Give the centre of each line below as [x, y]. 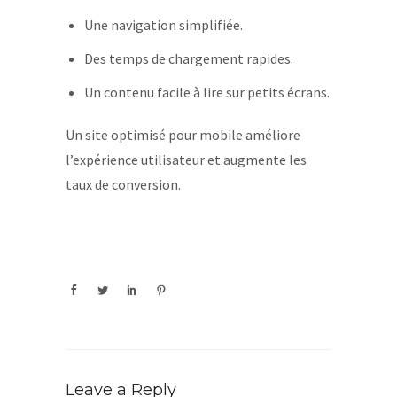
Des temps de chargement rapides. [188, 58]
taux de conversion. [123, 184]
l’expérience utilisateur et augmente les [186, 160]
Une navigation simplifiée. [163, 25]
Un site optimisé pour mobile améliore [183, 135]
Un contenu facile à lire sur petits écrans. [206, 92]
